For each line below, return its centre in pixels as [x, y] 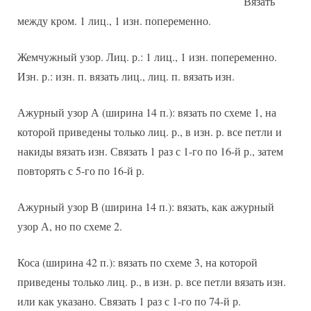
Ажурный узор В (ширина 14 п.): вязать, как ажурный [146, 207]
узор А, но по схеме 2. [70, 226]
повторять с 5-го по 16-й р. [81, 171]
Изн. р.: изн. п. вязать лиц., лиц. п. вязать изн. [126, 76]
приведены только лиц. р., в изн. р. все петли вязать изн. [152, 282]
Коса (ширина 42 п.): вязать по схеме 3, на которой [137, 262]
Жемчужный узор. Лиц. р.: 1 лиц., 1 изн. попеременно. [147, 57]
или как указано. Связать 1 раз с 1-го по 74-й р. [129, 301]
